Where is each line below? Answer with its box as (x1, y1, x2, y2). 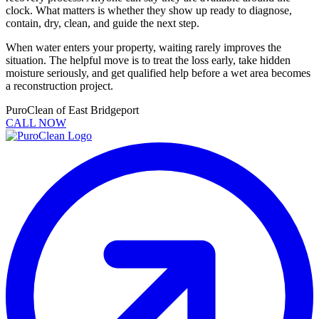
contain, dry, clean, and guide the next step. (6, 16, 199, 29)
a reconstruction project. (6, 79, 113, 92)
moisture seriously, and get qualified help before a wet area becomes (6, 66, 310, 79)
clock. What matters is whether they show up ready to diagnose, (6, 4, 292, 16)
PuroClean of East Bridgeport (6, 103, 139, 116)
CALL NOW (6, 116, 66, 129)
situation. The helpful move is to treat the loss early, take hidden (6, 53, 291, 66)
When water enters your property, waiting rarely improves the (6, 41, 281, 53)
